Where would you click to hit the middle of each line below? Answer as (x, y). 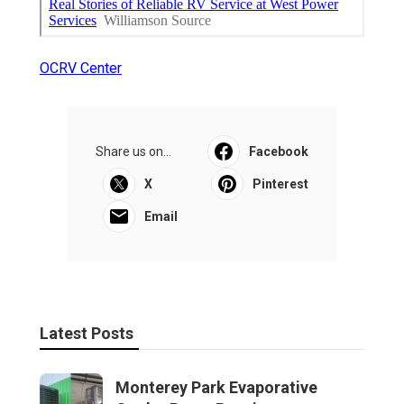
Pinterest (280, 184)
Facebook (279, 151)
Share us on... (133, 151)
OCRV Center (81, 68)
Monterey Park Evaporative (216, 387)
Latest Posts (87, 333)
